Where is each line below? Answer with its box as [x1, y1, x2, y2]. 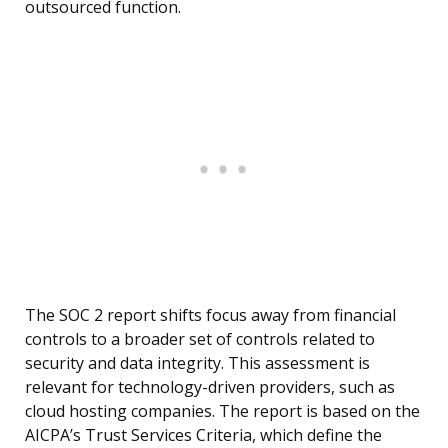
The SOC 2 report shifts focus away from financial [25, 304, 396, 327]
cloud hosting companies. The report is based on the [25, 400, 420, 423]
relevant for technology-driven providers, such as [25, 376, 395, 399]
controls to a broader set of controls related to [25, 328, 375, 351]
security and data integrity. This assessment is [25, 352, 370, 375]
